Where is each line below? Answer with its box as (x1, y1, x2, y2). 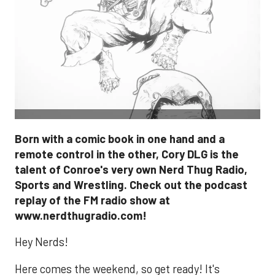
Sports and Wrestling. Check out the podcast (15, 177, 247, 192)
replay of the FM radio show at (15, 193, 170, 207)
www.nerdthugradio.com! (15, 208, 147, 222)
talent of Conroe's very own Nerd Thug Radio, (15, 162, 247, 176)
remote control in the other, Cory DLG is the (15, 147, 239, 161)
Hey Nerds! (15, 235, 68, 249)
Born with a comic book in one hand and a (15, 131, 225, 145)
